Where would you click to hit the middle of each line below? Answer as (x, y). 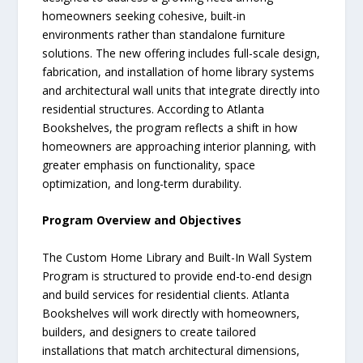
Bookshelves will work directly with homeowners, (171, 314)
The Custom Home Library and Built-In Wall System (177, 258)
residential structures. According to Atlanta (154, 109)
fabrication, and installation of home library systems (179, 71)
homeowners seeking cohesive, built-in (144, 15)
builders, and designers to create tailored (149, 332)
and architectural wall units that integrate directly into (181, 90)
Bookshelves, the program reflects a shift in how (170, 127)
